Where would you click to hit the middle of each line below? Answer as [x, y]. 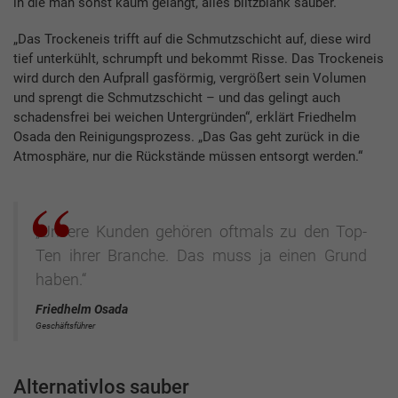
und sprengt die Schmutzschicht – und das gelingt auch [177, 98]
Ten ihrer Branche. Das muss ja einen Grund [201, 255]
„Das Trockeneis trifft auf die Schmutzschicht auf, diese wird [192, 40]
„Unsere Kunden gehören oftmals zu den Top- [201, 231]
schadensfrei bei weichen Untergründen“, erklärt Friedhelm [185, 118]
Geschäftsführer [65, 325]
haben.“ [61, 279]
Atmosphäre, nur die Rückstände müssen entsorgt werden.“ [188, 157]
